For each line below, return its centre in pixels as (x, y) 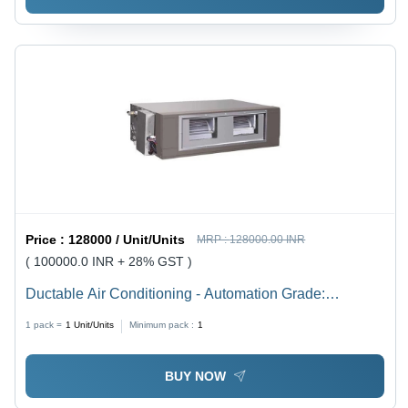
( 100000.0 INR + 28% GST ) (109, 261)
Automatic (58, 315)
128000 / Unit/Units (127, 239)
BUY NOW (195, 377)
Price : (47, 239)
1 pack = (44, 324)
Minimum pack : (162, 324)
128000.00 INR (268, 239)
